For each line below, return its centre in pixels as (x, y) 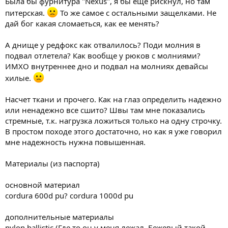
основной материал (42, 184)
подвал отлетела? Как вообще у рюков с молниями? (103, 55)
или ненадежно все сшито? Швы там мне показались (105, 110)
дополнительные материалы (60, 217)
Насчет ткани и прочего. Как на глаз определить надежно (113, 99)
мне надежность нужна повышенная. (75, 142)
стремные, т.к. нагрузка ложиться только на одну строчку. (113, 120)
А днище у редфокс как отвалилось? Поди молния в (103, 45)
